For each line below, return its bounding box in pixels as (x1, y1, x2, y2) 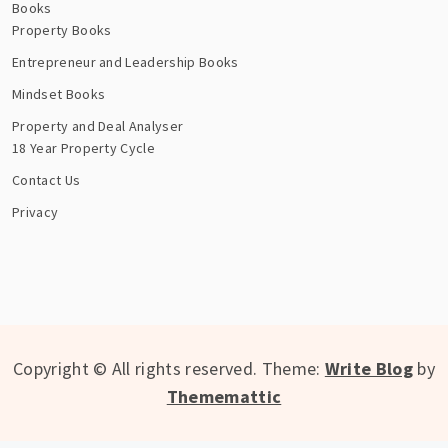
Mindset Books (12, 85, 106, 104)
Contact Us (12, 171, 81, 190)
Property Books (12, 21, 112, 40)
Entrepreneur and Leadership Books (12, 53, 239, 72)
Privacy (12, 203, 59, 222)
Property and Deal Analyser (12, 117, 184, 136)
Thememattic (166, 385, 282, 409)
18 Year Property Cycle (12, 139, 156, 158)
